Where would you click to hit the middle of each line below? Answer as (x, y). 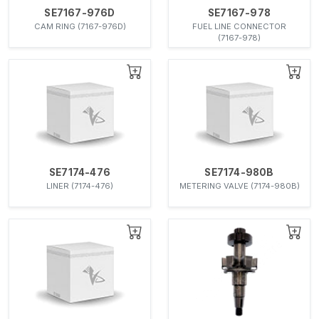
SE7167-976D (80, 13)
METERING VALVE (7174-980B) (239, 186)
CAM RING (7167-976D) (80, 27)
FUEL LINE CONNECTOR (239, 27)
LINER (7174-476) (80, 186)
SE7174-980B (239, 173)
